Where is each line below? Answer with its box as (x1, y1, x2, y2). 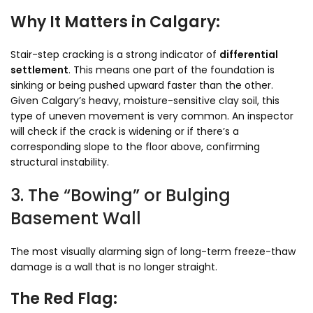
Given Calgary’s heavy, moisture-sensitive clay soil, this (10, 94, 279, 108)
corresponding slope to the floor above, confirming (10, 140, 260, 154)
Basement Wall (10, 207, 141, 230)
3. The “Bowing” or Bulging (10, 184, 231, 207)
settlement (10, 63, 68, 77)
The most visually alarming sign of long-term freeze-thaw (10, 245, 296, 259)
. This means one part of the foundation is (68, 63, 275, 77)
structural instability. (10, 155, 109, 169)
